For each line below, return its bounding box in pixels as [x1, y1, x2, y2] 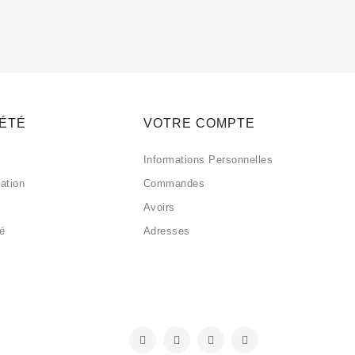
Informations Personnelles [143, 153, 273, 166]
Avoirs [143, 200, 175, 213]
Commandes [143, 177, 205, 189]
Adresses [143, 224, 190, 237]
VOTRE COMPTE [143, 116, 255, 130]
